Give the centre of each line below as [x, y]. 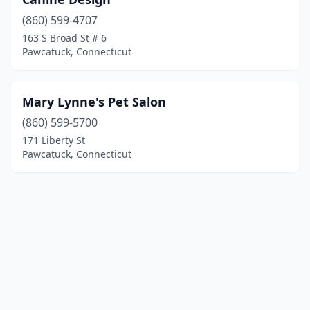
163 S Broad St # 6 [64, 38]
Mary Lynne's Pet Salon [94, 102]
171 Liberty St [54, 140]
